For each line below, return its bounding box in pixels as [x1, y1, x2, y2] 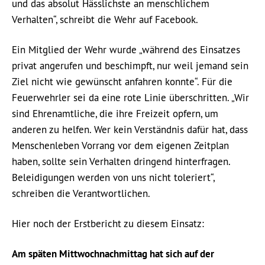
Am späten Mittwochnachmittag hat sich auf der [12, 247, 214, 261]
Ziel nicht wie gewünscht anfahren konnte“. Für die [12, 75, 232, 89]
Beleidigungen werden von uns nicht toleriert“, [12, 171, 214, 185]
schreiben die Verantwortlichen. [12, 187, 150, 201]
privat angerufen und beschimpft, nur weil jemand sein [12, 59, 248, 73]
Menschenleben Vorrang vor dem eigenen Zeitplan [12, 139, 229, 153]
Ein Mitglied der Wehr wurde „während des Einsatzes [12, 43, 240, 57]
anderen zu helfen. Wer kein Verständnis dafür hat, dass [12, 123, 248, 137]
